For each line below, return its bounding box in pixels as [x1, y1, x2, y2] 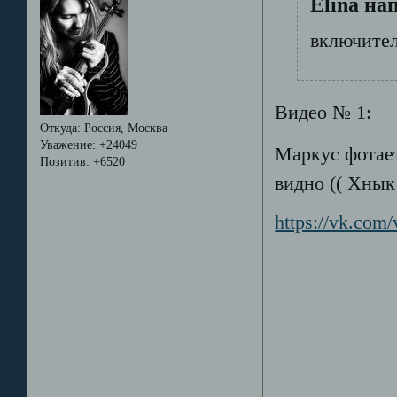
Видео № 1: [275, 101, 372, 123]
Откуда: [39, 121, 81, 136]
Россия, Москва [80, 121, 167, 136]
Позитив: [39, 155, 90, 169]
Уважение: [39, 138, 96, 152]
